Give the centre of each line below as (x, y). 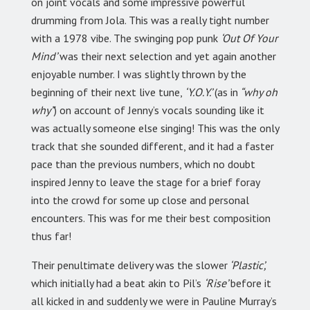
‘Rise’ (217, 283)
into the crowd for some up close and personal (140, 200)
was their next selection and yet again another (168, 56)
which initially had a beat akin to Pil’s (118, 283)
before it (251, 283)
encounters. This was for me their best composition (151, 218)
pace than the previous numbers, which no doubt (143, 164)
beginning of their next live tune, (107, 92)
